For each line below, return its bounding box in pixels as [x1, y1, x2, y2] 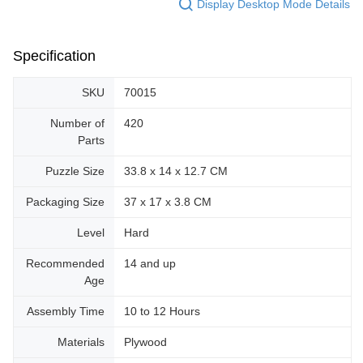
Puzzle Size [45, 164, 105, 178]
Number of [50, 117, 105, 130]
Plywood [124, 335, 167, 349]
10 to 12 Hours [124, 305, 200, 318]
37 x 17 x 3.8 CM [124, 195, 211, 209]
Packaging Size [26, 195, 105, 209]
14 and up [124, 257, 176, 271]
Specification [13, 48, 96, 65]
